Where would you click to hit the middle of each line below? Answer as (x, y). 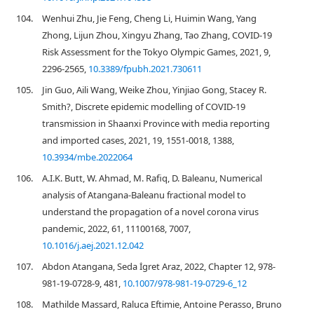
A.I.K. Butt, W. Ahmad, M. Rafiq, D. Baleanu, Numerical (152, 178)
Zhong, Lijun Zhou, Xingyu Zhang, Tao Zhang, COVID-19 (157, 35)
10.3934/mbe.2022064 (87, 157)
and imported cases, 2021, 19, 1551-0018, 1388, (138, 140)
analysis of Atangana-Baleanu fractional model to (144, 195)
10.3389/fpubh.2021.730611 (145, 69)
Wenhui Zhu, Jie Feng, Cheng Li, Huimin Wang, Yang (149, 18)
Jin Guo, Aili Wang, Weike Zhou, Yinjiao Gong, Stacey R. (154, 90)
